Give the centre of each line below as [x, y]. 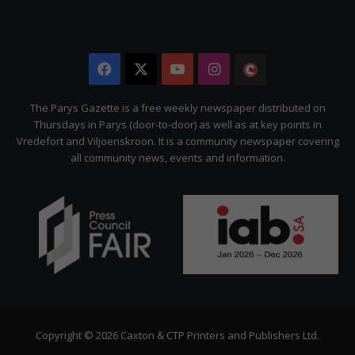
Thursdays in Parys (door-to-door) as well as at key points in [177, 125]
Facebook [145, 69]
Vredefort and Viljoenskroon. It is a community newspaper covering [177, 141]
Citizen [290, 102]
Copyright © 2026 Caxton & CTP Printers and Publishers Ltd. [177, 336]
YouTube [215, 69]
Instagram [255, 69]
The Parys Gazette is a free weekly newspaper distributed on [177, 108]
